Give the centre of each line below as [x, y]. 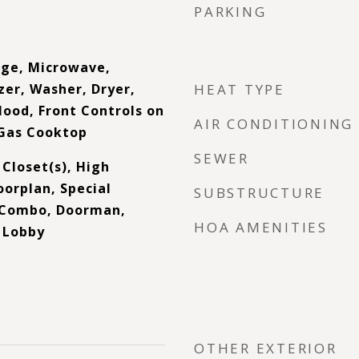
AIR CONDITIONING [274, 124]
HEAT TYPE [240, 89]
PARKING [230, 12]
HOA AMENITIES [261, 227]
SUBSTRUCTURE [259, 193]
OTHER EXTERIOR [266, 348]
